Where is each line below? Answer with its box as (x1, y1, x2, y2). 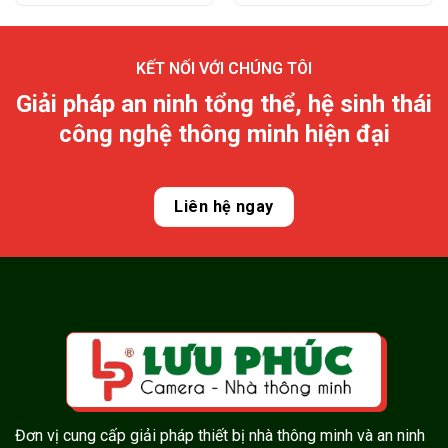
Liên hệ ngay (174, 196, 274, 216)
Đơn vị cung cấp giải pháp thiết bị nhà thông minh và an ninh (15, 425, 425, 445)
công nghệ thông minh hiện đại (58, 119, 390, 148)
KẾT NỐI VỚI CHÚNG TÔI (136, 58, 312, 78)
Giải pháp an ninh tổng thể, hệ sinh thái (16, 89, 432, 118)
